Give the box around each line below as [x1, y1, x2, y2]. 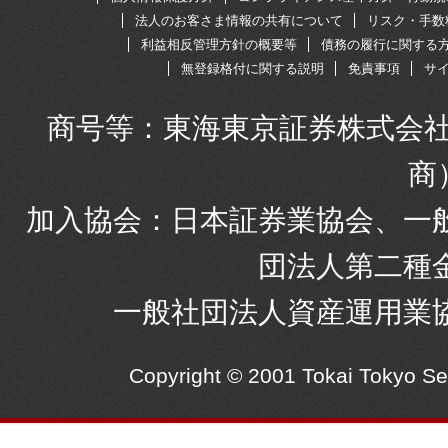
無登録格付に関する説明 [180, 61, 324, 76]
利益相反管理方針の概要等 [141, 37, 297, 52]
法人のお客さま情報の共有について [135, 13, 343, 28]
